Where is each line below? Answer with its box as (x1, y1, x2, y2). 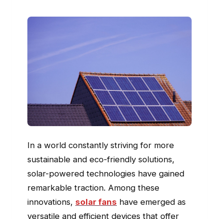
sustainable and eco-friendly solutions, (27, 154, 175, 165)
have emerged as (117, 197, 186, 207)
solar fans (75, 197, 117, 207)
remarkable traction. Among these (27, 183, 159, 193)
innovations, (27, 197, 75, 207)
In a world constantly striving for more (27, 140, 174, 151)
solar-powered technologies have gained (27, 169, 184, 179)
